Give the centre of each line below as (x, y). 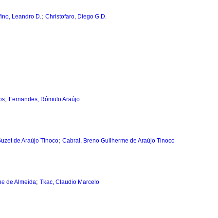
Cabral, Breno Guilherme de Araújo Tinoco (118, 141)
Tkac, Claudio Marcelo (70, 182)
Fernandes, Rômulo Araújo (44, 100)
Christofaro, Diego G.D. (76, 17)
